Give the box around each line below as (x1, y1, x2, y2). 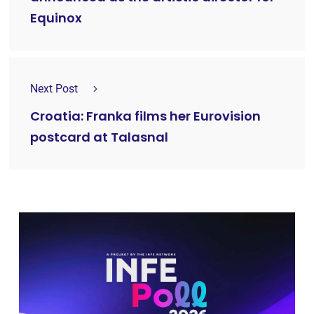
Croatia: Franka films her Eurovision (30, 107, 261, 125)
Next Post (30, 81, 78, 95)
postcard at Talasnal (30, 128, 168, 146)
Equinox (30, 9, 82, 27)
